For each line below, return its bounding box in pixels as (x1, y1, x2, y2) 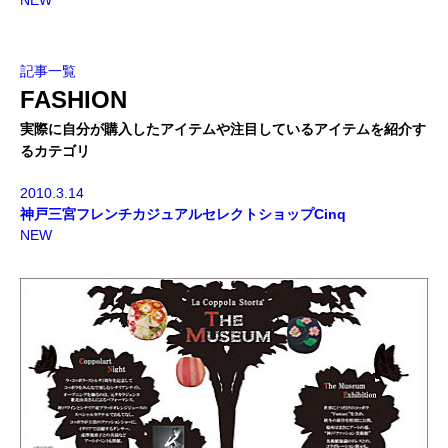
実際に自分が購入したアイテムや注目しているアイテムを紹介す (20, 121, 426, 137)
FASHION (20, 86, 127, 113)
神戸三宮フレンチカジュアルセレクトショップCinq (20, 206, 346, 222)
